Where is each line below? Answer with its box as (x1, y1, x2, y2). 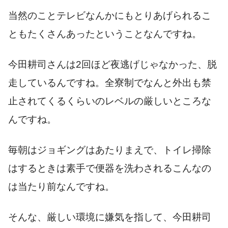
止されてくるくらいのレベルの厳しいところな (8, 95, 211, 106)
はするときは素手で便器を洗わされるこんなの (8, 162, 211, 174)
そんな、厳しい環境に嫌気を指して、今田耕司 (8, 211, 211, 222)
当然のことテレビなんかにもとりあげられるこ (8, 10, 211, 21)
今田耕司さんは (8, 59, 76, 70)
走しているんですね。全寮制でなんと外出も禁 (8, 77, 211, 88)
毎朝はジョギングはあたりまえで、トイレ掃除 (8, 144, 211, 155)
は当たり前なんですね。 (8, 181, 115, 192)
